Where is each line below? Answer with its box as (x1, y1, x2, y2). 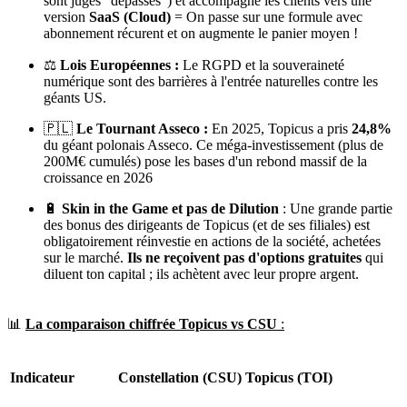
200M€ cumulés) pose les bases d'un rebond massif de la (44, 153, 367, 169)
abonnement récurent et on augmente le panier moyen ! (44, 25, 358, 41)
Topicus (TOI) (245, 369, 333, 385)
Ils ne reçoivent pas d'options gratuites (127, 249, 362, 265)
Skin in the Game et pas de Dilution (62, 200, 279, 216)
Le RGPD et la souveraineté (179, 56, 344, 73)
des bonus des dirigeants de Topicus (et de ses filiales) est (44, 216, 370, 233)
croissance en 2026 (44, 169, 153, 185)
